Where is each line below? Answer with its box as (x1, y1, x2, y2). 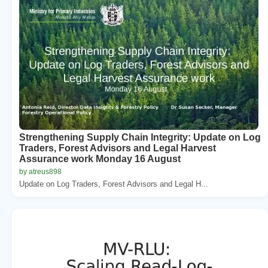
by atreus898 (19, 167, 62, 176)
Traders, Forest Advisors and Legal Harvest (19, 142, 216, 153)
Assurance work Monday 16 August (19, 153, 181, 164)
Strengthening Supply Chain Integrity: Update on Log (19, 132, 261, 142)
